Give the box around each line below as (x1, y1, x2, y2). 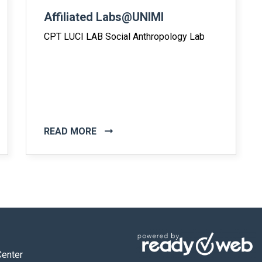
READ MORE (44, 126, 99, 137)
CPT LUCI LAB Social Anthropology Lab (44, 31, 205, 42)
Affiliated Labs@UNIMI (44, 10, 164, 24)
